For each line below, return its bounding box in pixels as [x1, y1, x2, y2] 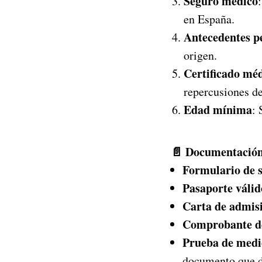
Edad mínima [184, 101, 252, 118]
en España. [184, 11, 235, 27]
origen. [184, 47, 217, 63]
